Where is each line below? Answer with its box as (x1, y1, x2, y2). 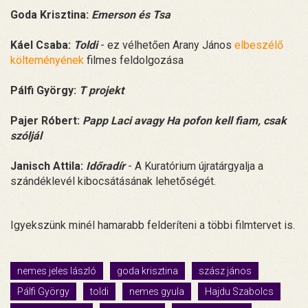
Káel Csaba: (10, 38, 74, 52)
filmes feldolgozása (84, 53, 184, 67)
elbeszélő (232, 38, 283, 52)
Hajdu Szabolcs (205, 285, 274, 297)
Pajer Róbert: (10, 113, 82, 127)
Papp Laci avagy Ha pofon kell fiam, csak (82, 113, 287, 127)
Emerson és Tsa (91, 8, 170, 21)
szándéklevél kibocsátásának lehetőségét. (10, 174, 216, 188)
